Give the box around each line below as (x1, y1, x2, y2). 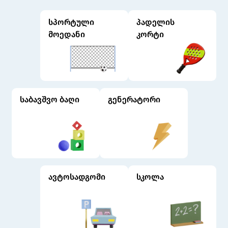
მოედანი (48, 29, 85, 39)
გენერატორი (108, 95, 161, 105)
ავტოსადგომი (48, 172, 105, 182)
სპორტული (48, 17, 94, 27)
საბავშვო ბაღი (20, 95, 80, 105)
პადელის (136, 17, 175, 27)
